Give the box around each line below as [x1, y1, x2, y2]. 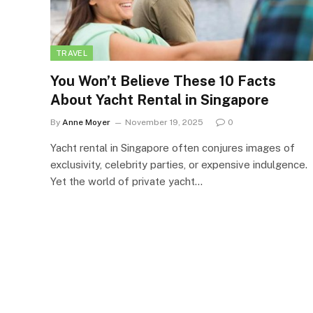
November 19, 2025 [125, 117, 203, 127]
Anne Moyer [62, 117, 110, 127]
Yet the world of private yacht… [50, 175, 203, 187]
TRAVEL [56, 48, 87, 57]
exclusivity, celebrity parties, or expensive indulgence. [50, 158, 307, 170]
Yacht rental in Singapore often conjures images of [50, 141, 295, 154]
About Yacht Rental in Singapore [50, 91, 269, 108]
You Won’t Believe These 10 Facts [50, 72, 276, 89]
